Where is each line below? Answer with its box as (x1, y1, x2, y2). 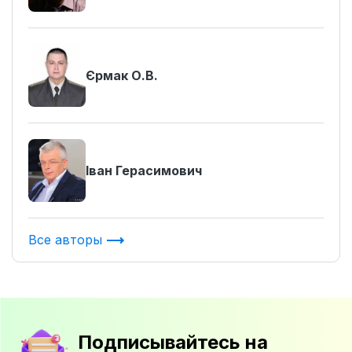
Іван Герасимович (86, 163, 202, 178)
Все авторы (28, 232, 106, 247)
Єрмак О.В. (86, 68, 158, 83)
